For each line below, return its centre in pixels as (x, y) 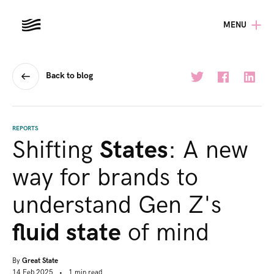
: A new (208, 151)
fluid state (67, 233)
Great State (40, 260)
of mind (165, 233)
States (134, 151)
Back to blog (69, 75)
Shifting (56, 151)
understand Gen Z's (117, 206)
